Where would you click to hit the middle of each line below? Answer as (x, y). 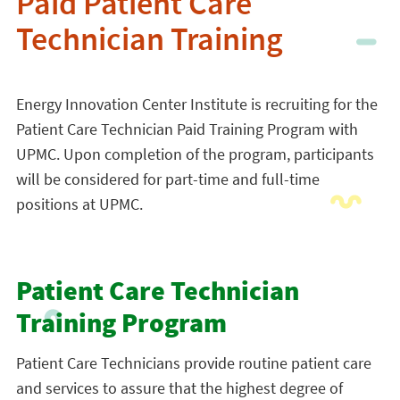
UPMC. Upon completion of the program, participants (195, 154)
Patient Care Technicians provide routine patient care (193, 363)
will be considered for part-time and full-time (167, 179)
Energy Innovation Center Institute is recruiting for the (196, 104)
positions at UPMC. (79, 204)
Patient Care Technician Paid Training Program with (187, 129)
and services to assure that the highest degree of (179, 388)
